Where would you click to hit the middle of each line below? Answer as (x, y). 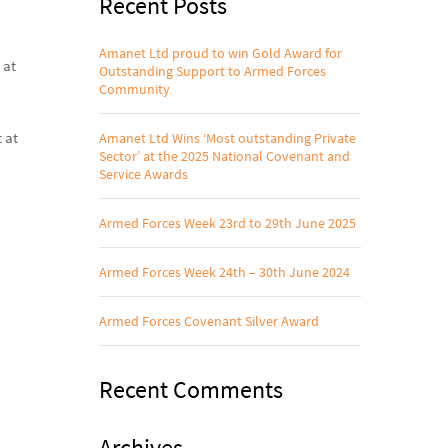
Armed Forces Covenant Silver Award (208, 321)
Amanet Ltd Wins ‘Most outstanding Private (227, 138)
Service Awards (143, 174)
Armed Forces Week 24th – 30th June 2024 (224, 272)
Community (134, 89)
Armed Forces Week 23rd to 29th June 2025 (227, 223)
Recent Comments (190, 389)
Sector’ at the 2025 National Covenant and (224, 156)
